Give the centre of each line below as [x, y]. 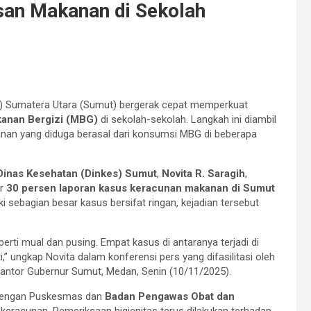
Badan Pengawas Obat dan [170, 296]
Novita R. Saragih [203, 173]
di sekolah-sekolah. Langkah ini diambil [187, 119]
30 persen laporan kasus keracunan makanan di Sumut [141, 188]
